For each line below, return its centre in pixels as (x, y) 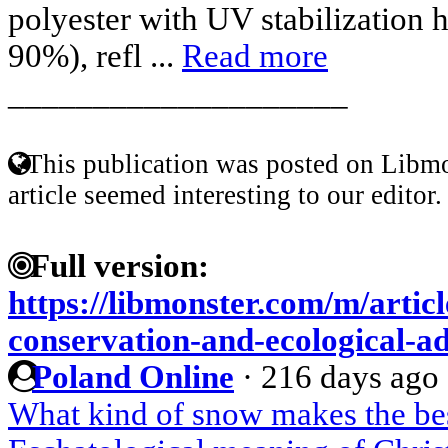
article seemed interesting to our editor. (225, 194)
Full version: (115, 265)
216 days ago (350, 376)
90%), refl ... (95, 55)
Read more (255, 55)
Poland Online (133, 376)
